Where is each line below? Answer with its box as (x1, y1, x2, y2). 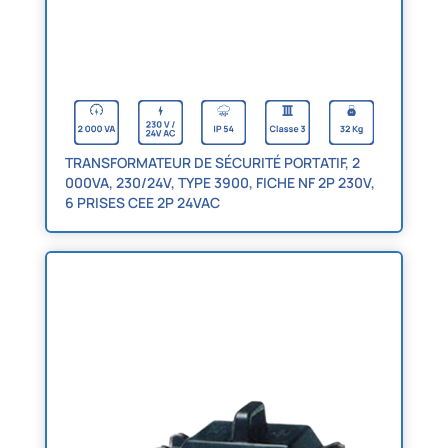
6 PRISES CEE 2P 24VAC (64, 193, 220, 212)
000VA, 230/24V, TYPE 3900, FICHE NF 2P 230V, (64, 173, 375, 192)
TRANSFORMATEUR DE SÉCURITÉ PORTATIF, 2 (64, 153, 360, 172)
